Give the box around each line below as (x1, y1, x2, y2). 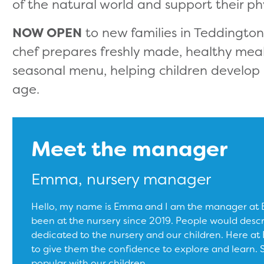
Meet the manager (31, 134, 228, 163)
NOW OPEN (12, 23, 82, 41)
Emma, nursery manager (31, 169, 212, 190)
